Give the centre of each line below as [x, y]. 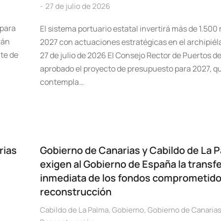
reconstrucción [75, 192]
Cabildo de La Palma [74, 210]
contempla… [62, 82]
